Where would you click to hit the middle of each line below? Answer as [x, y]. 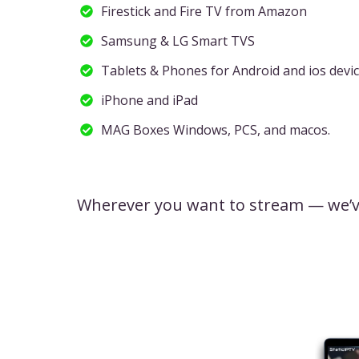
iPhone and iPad [150, 100]
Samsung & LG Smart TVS [178, 41]
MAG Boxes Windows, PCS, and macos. [216, 130]
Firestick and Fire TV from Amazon [204, 11]
